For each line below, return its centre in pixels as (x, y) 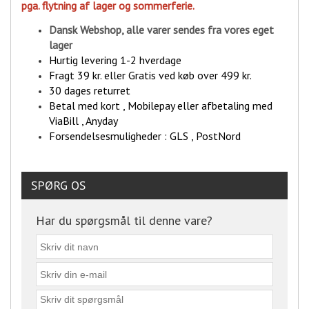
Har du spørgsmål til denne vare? (124, 221)
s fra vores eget (237, 30)
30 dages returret (90, 91)
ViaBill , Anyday (83, 121)
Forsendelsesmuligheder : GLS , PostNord (146, 136)
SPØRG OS (58, 186)
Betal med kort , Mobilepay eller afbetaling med (161, 106)
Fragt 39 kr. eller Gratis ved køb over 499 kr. (151, 76)
